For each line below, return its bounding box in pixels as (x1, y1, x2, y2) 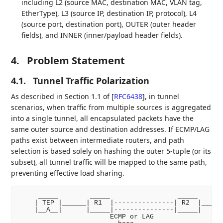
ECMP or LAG (18, 213, 154, 221)
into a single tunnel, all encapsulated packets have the (11, 113, 194, 123)
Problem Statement (27, 54, 125, 68)
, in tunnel (145, 92, 180, 102)
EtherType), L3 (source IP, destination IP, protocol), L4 (21, 8, 197, 18)
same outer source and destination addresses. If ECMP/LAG (11, 124, 210, 134)
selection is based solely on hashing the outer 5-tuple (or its (11, 146, 212, 156)
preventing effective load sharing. (11, 168, 125, 178)
